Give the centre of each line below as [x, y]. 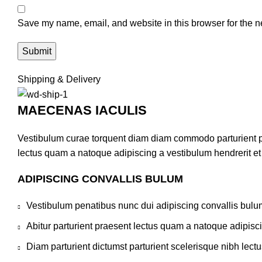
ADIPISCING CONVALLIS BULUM [100, 179]
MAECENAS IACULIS [82, 111]
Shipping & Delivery [59, 79]
